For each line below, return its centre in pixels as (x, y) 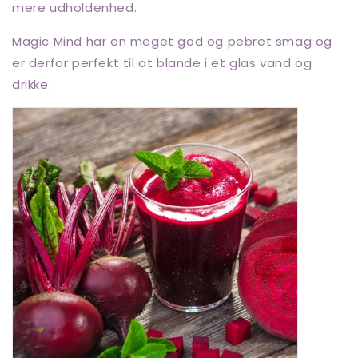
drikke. (32, 84)
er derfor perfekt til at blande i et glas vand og (162, 62)
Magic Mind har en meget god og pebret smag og (173, 41)
